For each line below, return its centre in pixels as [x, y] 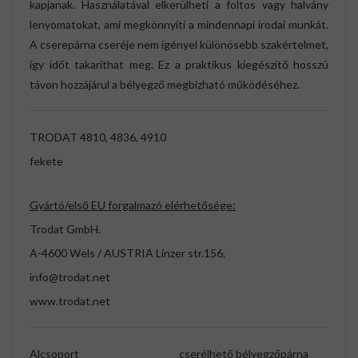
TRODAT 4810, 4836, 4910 [98, 137]
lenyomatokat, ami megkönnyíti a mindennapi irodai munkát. [179, 25]
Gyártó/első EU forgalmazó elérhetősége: [133, 205]
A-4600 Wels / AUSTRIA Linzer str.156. [127, 253]
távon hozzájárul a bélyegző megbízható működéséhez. [165, 85]
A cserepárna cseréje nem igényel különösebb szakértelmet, [179, 45]
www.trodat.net [70, 301]
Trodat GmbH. [65, 229]
